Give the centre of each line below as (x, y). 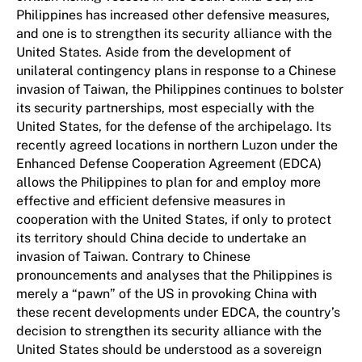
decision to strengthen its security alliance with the (169, 331)
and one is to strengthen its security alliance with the (174, 34)
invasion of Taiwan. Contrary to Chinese (133, 257)
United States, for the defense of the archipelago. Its (174, 126)
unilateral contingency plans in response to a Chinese (176, 71)
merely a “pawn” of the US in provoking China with (166, 294)
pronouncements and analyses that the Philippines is (174, 275)
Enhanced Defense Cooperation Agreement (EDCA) (169, 164)
